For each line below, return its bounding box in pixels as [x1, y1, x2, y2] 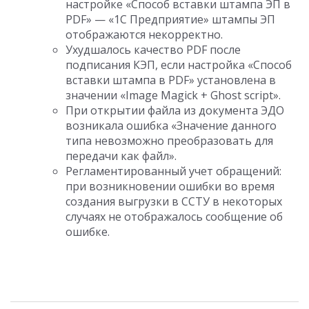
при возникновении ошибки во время [66, 179, 275, 194]
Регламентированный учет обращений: [66, 163, 281, 179]
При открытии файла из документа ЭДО [66, 103, 284, 118]
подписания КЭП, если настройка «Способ [66, 57, 292, 72]
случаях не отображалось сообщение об [66, 209, 283, 224]
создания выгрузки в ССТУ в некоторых [66, 194, 282, 209]
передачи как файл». [66, 148, 177, 163]
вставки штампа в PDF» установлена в [66, 72, 276, 88]
